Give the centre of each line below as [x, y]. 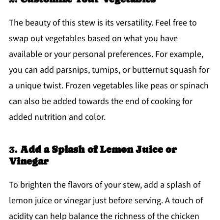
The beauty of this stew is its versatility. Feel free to [103, 23]
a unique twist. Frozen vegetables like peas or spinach [109, 85]
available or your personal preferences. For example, [106, 54]
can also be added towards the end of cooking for [100, 101]
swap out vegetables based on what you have [93, 38]
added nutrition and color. [57, 117]
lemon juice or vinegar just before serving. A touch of [106, 200]
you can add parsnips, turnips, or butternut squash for [109, 70]
